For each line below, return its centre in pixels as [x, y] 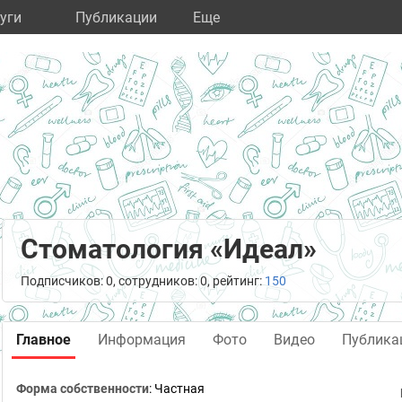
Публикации [116, 17]
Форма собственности [83, 389]
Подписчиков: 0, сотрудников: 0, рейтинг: [143, 281]
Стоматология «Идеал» [169, 249]
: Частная [177, 389]
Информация [142, 340]
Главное [44, 340]
